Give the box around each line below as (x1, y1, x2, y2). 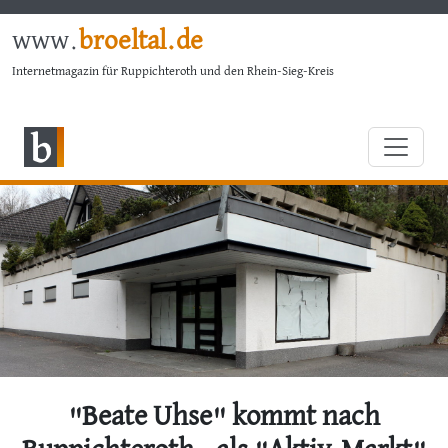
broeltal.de (79, 28, 203, 55)
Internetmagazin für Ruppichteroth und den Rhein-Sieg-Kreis (12, 64, 334, 78)
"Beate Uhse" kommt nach (68, 403, 380, 431)
